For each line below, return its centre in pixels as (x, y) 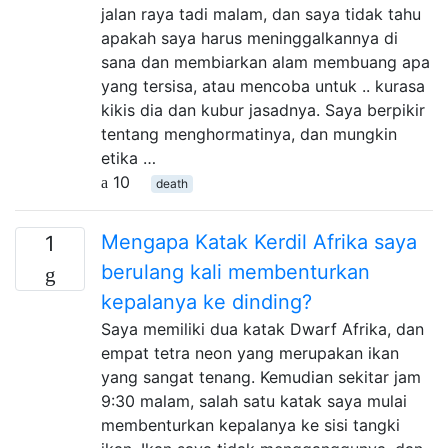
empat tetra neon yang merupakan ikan (250, 353)
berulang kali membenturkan (235, 272)
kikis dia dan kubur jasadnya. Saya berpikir (263, 110)
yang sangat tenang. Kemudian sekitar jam (261, 377)
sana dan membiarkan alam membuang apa (265, 62)
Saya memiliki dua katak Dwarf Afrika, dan (262, 329)
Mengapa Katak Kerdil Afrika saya (259, 242)
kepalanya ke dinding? (206, 302)
